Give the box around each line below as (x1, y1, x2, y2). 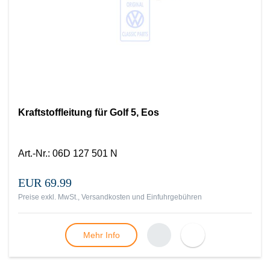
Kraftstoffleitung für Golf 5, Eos (18, 107, 159, 118)
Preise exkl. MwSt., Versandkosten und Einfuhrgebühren (18, 193, 202, 201)
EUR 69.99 (18, 176, 72, 189)
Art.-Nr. (18, 148, 48, 159)
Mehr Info (83, 230, 120, 240)
